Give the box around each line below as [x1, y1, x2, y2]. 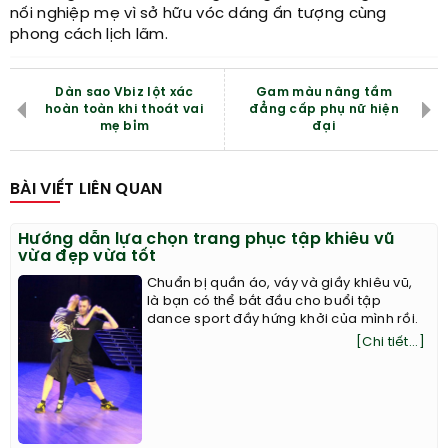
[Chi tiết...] [356, 335, 425, 349]
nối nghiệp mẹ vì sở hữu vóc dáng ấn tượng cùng [10, 5, 387, 22]
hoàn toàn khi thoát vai [45, 102, 204, 116]
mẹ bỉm [99, 119, 150, 133]
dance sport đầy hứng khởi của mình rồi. [146, 312, 419, 326]
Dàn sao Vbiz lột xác [55, 85, 194, 99]
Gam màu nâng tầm [256, 85, 392, 99]
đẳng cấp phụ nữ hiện [248, 102, 399, 116]
